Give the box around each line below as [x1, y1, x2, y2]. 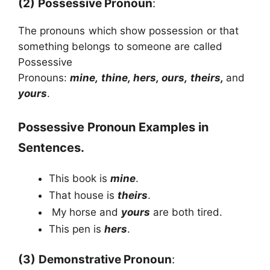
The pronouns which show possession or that [18, 25, 239, 37]
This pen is [49, 222, 104, 235]
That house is [49, 189, 118, 201]
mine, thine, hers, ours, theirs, [70, 72, 227, 84]
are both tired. [150, 206, 222, 218]
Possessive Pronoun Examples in [18, 119, 209, 134]
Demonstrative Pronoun [39, 253, 172, 267]
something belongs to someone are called [18, 40, 222, 53]
